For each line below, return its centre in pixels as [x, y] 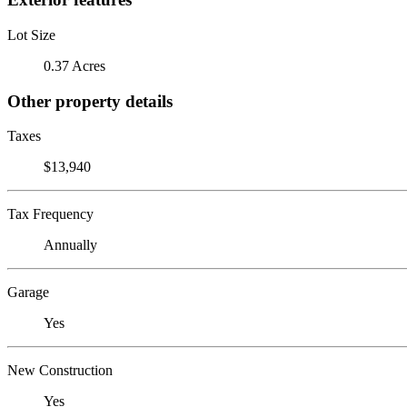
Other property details [90, 101]
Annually [70, 245]
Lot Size [31, 35]
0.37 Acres [74, 65]
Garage [28, 293]
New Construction [60, 371]
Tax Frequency [50, 214]
